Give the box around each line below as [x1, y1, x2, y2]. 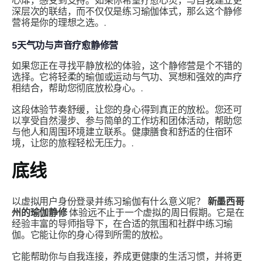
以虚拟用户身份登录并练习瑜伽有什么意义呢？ [12, 195, 208, 207]
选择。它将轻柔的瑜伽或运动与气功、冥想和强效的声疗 [12, 71, 243, 82]
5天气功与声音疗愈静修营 [12, 39, 119, 51]
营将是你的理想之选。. [12, 16, 106, 28]
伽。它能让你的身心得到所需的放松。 [12, 229, 168, 240]
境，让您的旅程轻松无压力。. [12, 137, 133, 149]
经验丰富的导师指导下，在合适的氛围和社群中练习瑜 [12, 218, 233, 229]
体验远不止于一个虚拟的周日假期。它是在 [69, 206, 244, 218]
